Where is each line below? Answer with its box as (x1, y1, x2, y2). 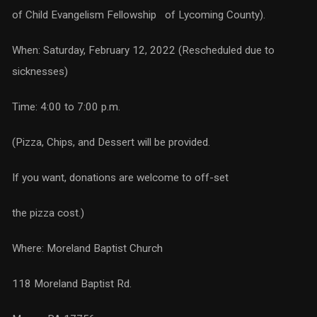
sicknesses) (11, 65, 68, 78)
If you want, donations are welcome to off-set (11, 171, 229, 184)
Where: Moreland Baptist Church (11, 242, 163, 255)
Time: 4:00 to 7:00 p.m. (11, 100, 120, 113)
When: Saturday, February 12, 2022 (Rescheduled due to (11, 44, 275, 57)
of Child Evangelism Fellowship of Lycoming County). (11, 8, 265, 21)
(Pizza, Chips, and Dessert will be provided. (11, 136, 210, 149)
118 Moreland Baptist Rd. (11, 277, 132, 290)
